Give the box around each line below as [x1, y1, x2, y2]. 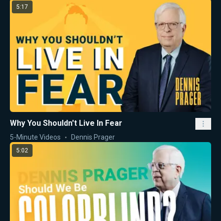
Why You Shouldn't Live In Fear [10, 118, 122, 128]
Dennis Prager [71, 133, 115, 141]
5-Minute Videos [10, 133, 61, 141]
